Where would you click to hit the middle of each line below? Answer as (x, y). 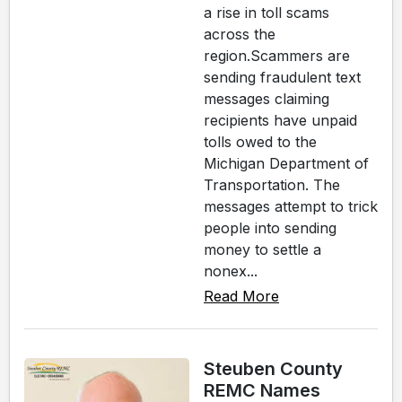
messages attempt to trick (291, 206)
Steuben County (273, 368)
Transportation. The (272, 184)
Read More (241, 296)
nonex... (231, 271)
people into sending (270, 227)
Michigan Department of (286, 163)
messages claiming (267, 98)
